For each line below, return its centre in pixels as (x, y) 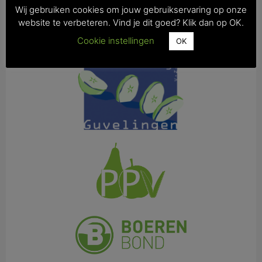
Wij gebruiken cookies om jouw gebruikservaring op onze (131, 9)
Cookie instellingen (116, 41)
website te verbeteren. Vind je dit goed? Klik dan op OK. (131, 23)
